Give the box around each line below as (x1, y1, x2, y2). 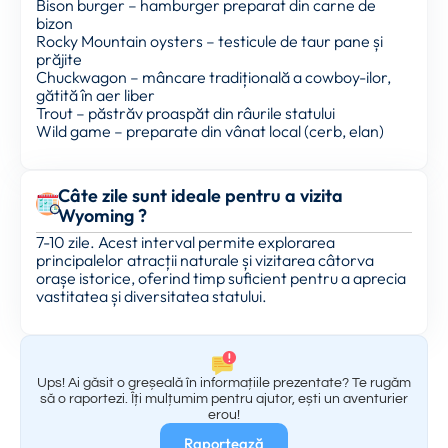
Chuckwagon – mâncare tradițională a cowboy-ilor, (36, 66, 391, 87)
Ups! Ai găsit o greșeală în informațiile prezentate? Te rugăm (37, 376, 411, 391)
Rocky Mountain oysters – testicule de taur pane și (36, 30, 383, 51)
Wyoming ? (58, 203, 148, 227)
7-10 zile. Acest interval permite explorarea (36, 231, 335, 252)
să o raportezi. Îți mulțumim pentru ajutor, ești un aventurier (40, 392, 408, 407)
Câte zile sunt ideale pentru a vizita (58, 183, 344, 207)
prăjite (36, 48, 82, 69)
